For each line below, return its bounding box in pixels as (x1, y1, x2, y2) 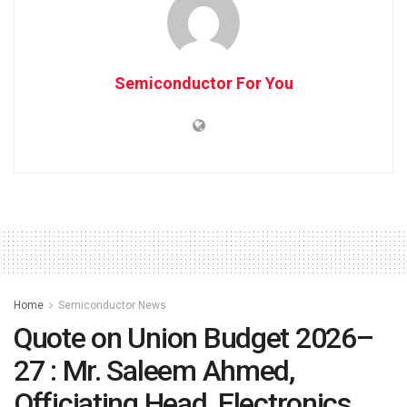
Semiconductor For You (114, 73, 293, 93)
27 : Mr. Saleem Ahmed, (14, 352, 294, 388)
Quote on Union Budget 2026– (14, 320, 373, 355)
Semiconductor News (58, 298, 166, 312)
